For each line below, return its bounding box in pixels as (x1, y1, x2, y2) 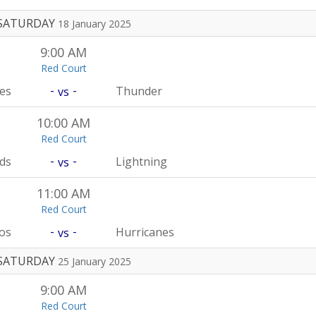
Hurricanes (116, 224, 175, 240)
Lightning (116, 154, 168, 169)
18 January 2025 (57, 17, 131, 30)
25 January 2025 (57, 255, 131, 268)
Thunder (116, 83, 163, 99)
